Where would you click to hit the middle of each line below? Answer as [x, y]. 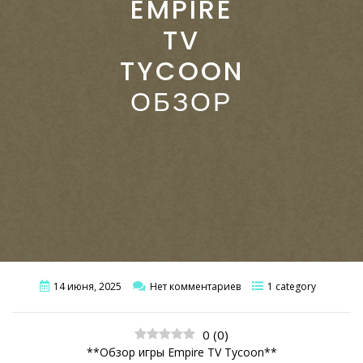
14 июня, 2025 [87, 286]
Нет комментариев [195, 286]
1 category [291, 286]
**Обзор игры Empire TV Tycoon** [181, 352]
